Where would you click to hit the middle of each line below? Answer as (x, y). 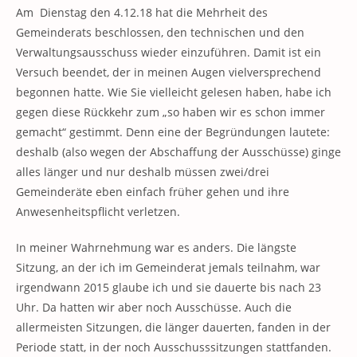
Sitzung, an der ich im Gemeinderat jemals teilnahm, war (168, 267)
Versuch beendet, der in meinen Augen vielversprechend (169, 72)
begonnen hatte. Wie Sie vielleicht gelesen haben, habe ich (174, 92)
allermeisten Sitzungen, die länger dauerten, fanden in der (173, 327)
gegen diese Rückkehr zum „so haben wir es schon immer (171, 112)
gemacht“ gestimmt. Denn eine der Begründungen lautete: (173, 132)
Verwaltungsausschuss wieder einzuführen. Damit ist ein (169, 52)
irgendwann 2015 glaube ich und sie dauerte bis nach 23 (169, 287)
